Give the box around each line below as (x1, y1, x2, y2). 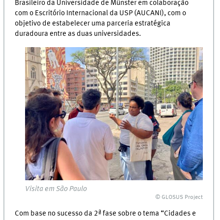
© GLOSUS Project (155, 194, 203, 200)
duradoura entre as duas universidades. (15, 30, 141, 38)
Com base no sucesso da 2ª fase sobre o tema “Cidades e (15, 210, 196, 218)
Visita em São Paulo (25, 185, 87, 193)
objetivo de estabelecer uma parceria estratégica (15, 20, 171, 28)
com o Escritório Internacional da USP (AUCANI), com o (15, 9, 187, 18)
